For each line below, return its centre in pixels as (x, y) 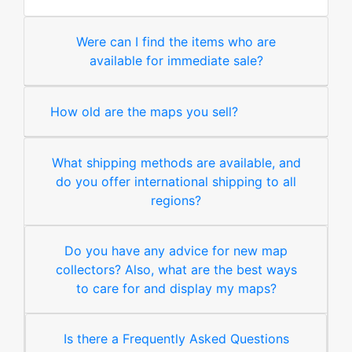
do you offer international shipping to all (176, 182)
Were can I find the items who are (176, 42)
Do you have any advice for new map (176, 251)
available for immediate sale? (176, 61)
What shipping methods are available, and (176, 163)
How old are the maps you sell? (144, 112)
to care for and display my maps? (176, 289)
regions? (176, 201)
